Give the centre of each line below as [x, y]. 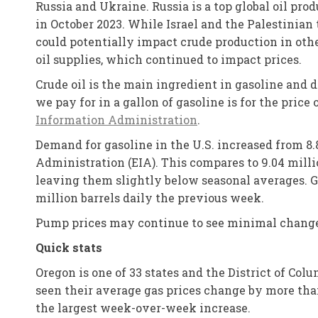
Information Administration [116, 120]
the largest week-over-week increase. [143, 308]
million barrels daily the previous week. [150, 198]
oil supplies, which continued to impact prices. [169, 59]
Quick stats [69, 247]
